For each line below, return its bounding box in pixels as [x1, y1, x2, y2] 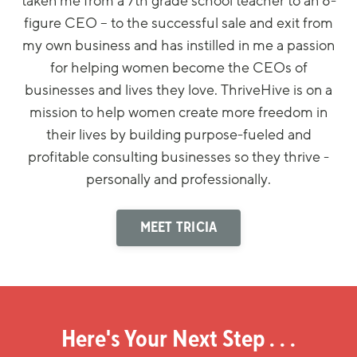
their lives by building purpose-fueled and [45, 124, 312, 144]
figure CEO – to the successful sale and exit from [24, 13, 333, 33]
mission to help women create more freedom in [29, 102, 328, 122]
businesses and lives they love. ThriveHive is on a [25, 80, 332, 100]
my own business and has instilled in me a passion [22, 35, 335, 55]
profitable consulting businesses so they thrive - [28, 147, 329, 167]
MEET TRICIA [139, 218, 218, 237]
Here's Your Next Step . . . [61, 323, 296, 355]
